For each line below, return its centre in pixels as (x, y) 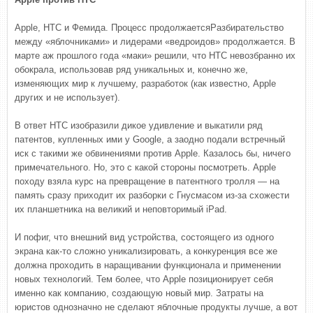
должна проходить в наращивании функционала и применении (148, 265)
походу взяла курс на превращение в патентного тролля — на (147, 181)
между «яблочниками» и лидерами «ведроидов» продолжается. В (155, 42)
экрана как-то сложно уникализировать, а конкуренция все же (146, 251)
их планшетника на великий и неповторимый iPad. (121, 209)
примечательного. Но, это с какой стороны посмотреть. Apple (145, 167)
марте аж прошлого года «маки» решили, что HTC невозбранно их (155, 56)
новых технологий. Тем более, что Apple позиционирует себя (144, 279)
